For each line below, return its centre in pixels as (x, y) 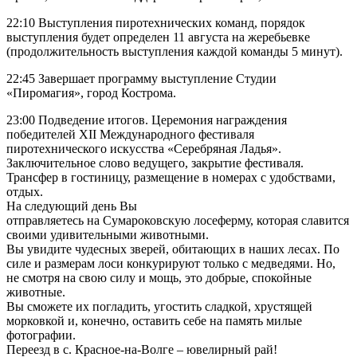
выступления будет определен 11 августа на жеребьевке (158, 37)
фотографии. (41, 335)
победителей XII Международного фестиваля (130, 134)
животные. (36, 292)
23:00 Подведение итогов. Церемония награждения (147, 120)
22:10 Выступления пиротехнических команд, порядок (156, 23)
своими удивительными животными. (108, 235)
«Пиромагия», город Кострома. (91, 93)
